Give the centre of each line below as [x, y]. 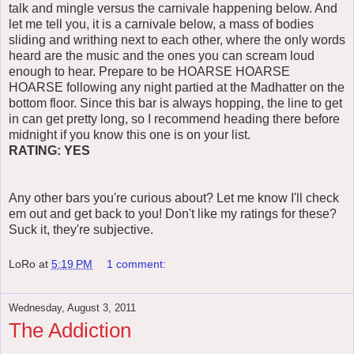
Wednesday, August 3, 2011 [72, 307]
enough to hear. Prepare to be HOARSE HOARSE [149, 72]
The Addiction [70, 330]
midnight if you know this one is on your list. [130, 135]
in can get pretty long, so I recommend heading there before [174, 119]
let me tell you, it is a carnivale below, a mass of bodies [161, 24]
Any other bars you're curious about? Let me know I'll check [174, 198]
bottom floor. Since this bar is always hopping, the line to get [175, 104]
